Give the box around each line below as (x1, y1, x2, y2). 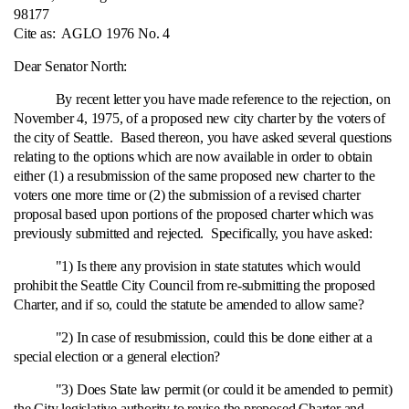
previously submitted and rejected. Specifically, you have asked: (14, 225, 372, 241)
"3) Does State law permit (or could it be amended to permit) (14, 382, 393, 397)
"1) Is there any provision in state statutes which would (14, 258, 361, 274)
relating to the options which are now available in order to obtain (14, 149, 372, 164)
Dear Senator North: (14, 58, 128, 74)
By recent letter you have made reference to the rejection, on (14, 91, 391, 107)
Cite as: (14, 26, 56, 41)
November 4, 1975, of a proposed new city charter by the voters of (14, 110, 385, 126)
